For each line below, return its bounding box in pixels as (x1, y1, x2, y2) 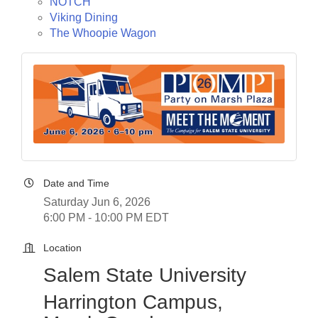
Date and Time (43, 177, 109, 190)
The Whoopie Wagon (50, 26, 156, 39)
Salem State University (43, 264, 246, 287)
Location (43, 242, 82, 254)
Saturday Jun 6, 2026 (43, 196, 150, 209)
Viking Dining (50, 11, 118, 23)
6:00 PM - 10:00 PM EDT (43, 212, 169, 224)
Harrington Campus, (43, 291, 223, 314)
